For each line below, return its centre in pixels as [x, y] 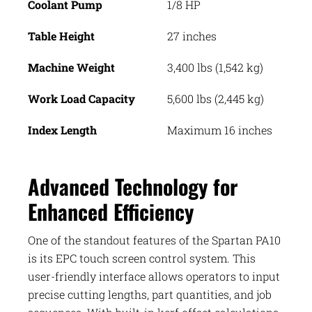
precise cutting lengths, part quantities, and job [150, 295]
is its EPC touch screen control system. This [142, 258]
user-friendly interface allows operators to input [154, 276]
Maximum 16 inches [220, 130]
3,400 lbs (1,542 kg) [215, 68]
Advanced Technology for [133, 187]
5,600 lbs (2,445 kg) [216, 99]
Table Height [61, 36]
